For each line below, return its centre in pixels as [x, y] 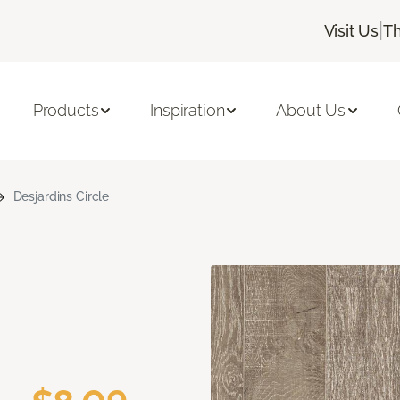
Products [66, 111]
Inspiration [187, 111]
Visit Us [351, 30]
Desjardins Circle [61, 196]
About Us [311, 111]
